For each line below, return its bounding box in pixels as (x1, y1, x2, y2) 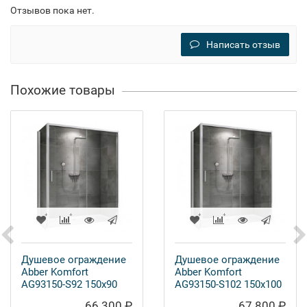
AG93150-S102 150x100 (175, 278, 282, 291)
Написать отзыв (206, 39, 280, 50)
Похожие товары (10, 82, 115, 98)
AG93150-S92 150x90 (21, 278, 117, 291)
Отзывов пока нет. (10, 5, 95, 16)
